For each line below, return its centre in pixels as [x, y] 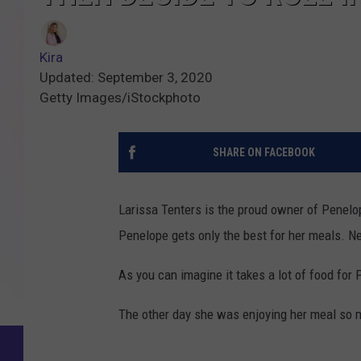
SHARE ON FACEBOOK [263, 153]
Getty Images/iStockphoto [120, 98]
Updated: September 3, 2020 [126, 78]
